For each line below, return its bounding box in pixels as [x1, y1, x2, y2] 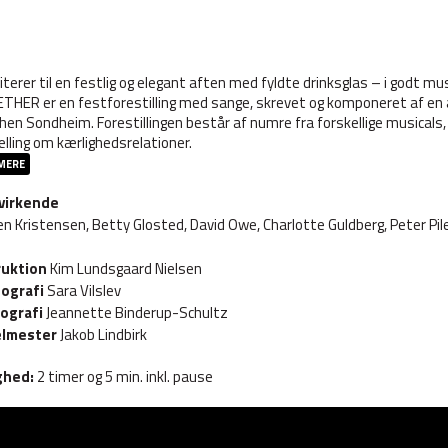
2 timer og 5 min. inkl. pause [34, 365, 213, 388]
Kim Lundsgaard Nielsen [47, 257, 202, 280]
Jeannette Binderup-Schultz [43, 301, 231, 324]
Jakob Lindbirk [57, 323, 147, 346]
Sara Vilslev [44, 279, 124, 302]
